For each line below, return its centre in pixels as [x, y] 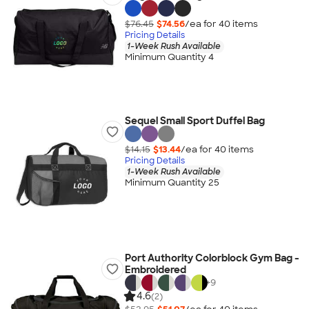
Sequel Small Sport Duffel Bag [195, 121]
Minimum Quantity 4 [169, 57]
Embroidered [155, 270]
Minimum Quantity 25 [172, 183]
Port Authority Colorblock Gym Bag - [212, 258]
